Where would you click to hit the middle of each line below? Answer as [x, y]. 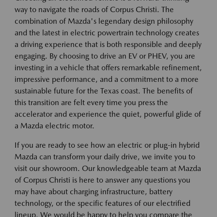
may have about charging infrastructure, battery [93, 192]
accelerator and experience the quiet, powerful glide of [108, 114]
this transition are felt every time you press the [91, 103]
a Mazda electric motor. [54, 126]
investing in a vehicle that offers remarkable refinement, [108, 68]
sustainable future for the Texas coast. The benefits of [104, 91]
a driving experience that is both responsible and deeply [108, 45]
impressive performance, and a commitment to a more [107, 79]
